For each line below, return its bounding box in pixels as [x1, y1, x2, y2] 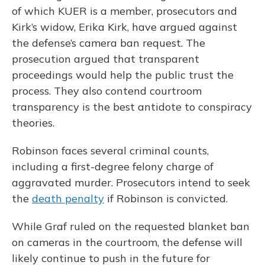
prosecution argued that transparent [12, 52, 199, 66]
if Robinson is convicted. [104, 192, 228, 205]
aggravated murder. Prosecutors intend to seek [12, 176, 250, 189]
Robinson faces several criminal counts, [12, 144, 209, 157]
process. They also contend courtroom [12, 84, 202, 98]
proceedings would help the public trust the [12, 68, 234, 82]
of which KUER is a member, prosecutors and [12, 4, 237, 18]
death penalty [32, 192, 104, 205]
